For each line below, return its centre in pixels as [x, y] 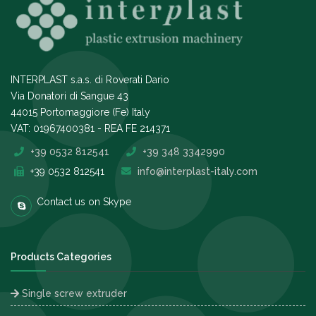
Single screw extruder [73, 294]
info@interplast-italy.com [197, 172]
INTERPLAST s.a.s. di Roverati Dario [90, 80]
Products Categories [61, 257]
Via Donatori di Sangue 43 [69, 96]
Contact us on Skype [84, 202]
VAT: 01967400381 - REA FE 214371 [90, 129]
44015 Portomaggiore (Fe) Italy [80, 113]
